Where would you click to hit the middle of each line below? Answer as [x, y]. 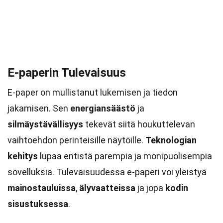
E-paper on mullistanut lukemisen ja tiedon [93, 92]
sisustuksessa [38, 204]
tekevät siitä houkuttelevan [139, 124]
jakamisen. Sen [39, 108]
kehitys [23, 156]
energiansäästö [103, 108]
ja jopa [150, 188]
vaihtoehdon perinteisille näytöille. [76, 140]
